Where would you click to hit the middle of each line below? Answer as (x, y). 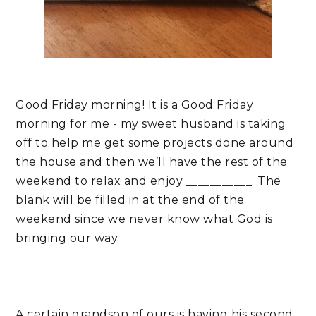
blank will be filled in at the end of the (130, 200)
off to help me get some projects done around (155, 143)
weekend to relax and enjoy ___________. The (148, 181)
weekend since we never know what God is (144, 219)
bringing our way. (68, 238)
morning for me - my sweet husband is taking (151, 124)
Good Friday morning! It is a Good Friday (135, 105)
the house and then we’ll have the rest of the (152, 162)
